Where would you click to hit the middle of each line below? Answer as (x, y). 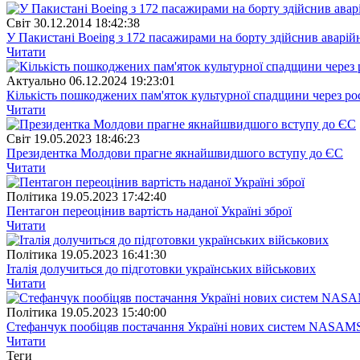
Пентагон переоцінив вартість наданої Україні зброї (149, 211)
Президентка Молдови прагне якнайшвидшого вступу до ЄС (175, 153)
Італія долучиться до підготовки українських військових (161, 268)
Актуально (36, 80)
